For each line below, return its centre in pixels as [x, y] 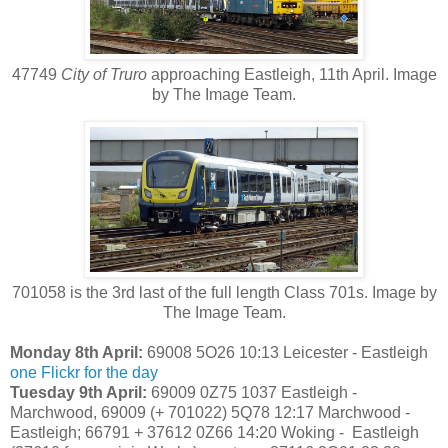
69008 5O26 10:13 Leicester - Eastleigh [285, 352]
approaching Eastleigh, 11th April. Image [291, 74]
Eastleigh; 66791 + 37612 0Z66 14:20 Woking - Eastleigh [214, 432]
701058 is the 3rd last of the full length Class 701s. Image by [224, 292]
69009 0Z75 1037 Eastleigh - [252, 392]
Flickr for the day [99, 372]
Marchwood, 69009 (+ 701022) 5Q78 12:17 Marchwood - [210, 412]
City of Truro [103, 74]
